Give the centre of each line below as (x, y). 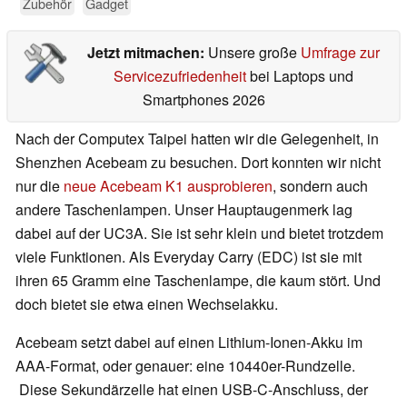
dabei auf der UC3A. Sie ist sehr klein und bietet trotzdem (199, 233)
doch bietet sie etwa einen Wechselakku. (147, 304)
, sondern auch (320, 186)
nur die (40, 186)
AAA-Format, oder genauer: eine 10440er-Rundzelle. (185, 366)
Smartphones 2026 (203, 100)
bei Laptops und (299, 76)
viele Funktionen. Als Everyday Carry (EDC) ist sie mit (189, 257)
